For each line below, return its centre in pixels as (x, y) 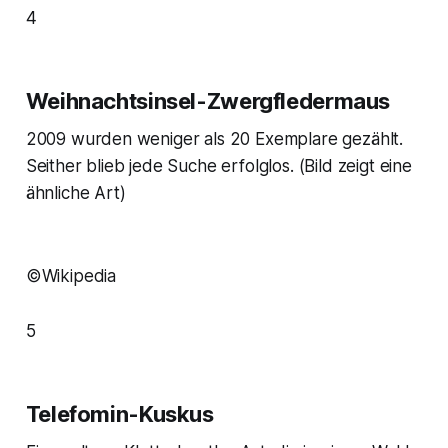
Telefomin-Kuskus (119, 414)
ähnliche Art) (75, 193)
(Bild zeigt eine (355, 166)
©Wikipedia (71, 276)
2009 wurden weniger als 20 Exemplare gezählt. (214, 139)
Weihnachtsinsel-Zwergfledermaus (208, 101)
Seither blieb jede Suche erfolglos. (162, 166)
